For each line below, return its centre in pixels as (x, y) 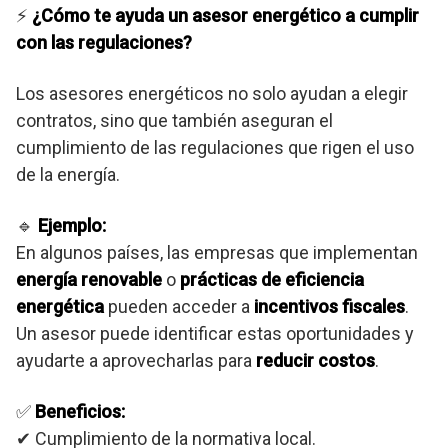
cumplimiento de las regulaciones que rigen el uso (215, 148)
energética (60, 307)
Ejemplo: (72, 226)
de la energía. (68, 175)
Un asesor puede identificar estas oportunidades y (215, 334)
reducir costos (315, 361)
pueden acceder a (179, 307)
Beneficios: (80, 412)
